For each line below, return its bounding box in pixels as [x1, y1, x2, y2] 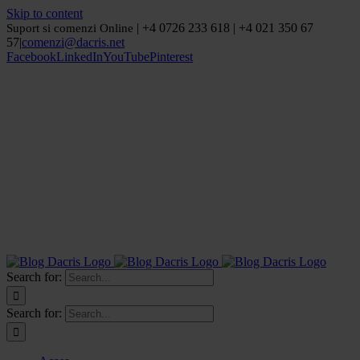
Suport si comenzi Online [6, 22, 133, 35]
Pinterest [149, 50, 193, 63]
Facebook [6, 50, 56, 63]
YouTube [103, 50, 149, 63]
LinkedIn [56, 50, 103, 63]
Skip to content [6, 6, 83, 20]
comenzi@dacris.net [22, 35, 125, 49]
